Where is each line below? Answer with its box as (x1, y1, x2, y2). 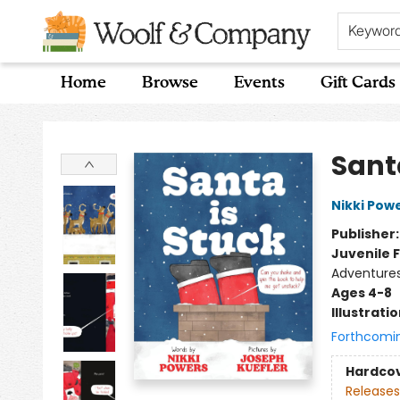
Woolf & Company (13, 112, 129, 129)
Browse (142, 75, 198, 91)
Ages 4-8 (330, 284, 392, 302)
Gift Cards (321, 75, 396, 91)
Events (234, 75, 285, 91)
